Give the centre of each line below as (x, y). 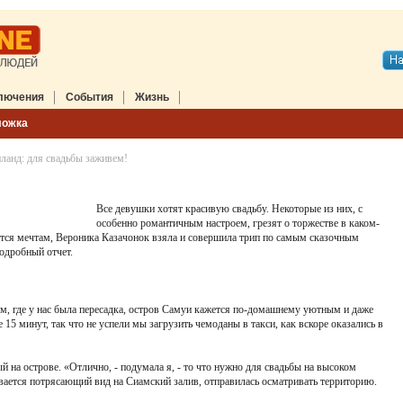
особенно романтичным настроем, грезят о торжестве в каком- (238, 223)
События (90, 97)
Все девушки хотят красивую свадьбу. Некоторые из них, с (229, 209)
